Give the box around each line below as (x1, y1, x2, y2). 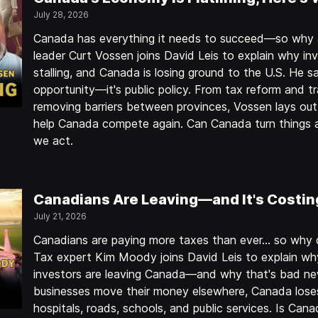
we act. (33, 133, 74, 148)
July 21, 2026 (33, 211, 87, 221)
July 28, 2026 (33, 9, 89, 20)
